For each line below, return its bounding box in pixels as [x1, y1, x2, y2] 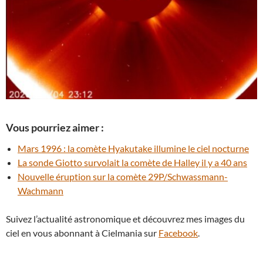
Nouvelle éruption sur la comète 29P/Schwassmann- [18, 170, 228, 182]
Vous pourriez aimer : [6, 120, 104, 134]
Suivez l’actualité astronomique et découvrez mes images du [6, 213, 245, 224]
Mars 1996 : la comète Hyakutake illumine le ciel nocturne [18, 142, 249, 154]
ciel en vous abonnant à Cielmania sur [6, 227, 159, 238]
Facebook [159, 227, 198, 238]
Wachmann [18, 184, 63, 196]
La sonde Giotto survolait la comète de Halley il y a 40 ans [18, 156, 247, 168]
